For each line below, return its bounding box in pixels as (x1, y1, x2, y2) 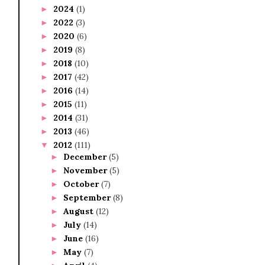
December (63, 151, 109, 162)
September (63, 192, 113, 203)
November (63, 164, 109, 176)
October (63, 178, 101, 189)
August (63, 205, 96, 216)
